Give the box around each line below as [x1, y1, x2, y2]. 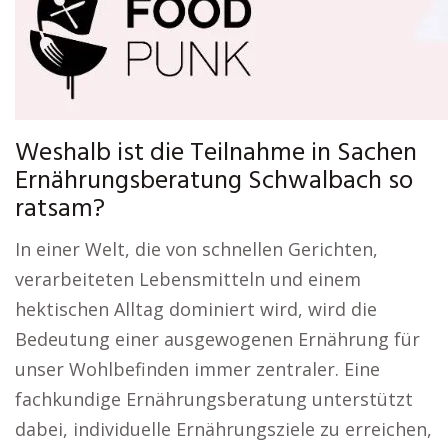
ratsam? [15, 189, 105, 230]
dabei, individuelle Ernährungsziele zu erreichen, [15, 417, 432, 441]
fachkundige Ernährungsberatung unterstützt [15, 387, 413, 411]
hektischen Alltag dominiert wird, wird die [15, 297, 377, 321]
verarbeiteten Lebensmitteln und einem [15, 267, 361, 291]
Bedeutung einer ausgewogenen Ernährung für [15, 327, 420, 351]
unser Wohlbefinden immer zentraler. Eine [15, 357, 380, 381]
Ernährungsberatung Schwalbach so [15, 161, 413, 202]
